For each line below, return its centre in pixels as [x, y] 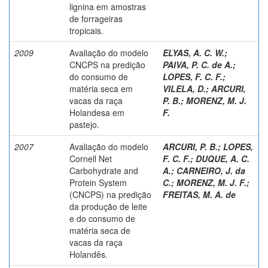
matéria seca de [100, 230]
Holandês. [89, 254]
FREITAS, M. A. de [199, 194]
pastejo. [84, 124]
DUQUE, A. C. [223, 158]
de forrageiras [96, 18]
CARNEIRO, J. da [211, 170]
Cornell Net [91, 158]
